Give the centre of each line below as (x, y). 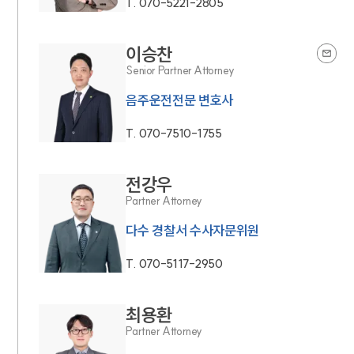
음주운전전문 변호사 (180, 100)
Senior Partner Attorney (180, 71)
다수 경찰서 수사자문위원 (192, 231)
